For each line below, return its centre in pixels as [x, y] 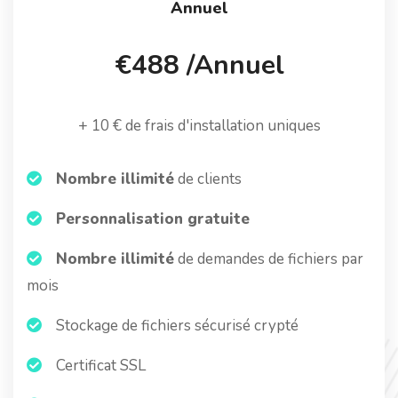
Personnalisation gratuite [153, 219]
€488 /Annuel [199, 65]
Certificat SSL [99, 366]
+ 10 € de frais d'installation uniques [199, 126]
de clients [208, 179]
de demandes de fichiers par [269, 259]
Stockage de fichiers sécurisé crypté [175, 326]
